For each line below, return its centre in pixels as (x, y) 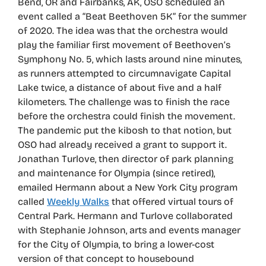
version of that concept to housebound (106, 259)
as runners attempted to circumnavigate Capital (124, 74)
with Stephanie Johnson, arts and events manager (129, 230)
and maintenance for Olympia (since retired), (116, 173)
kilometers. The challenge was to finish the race (124, 102)
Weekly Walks (78, 202)
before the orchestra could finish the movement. (126, 116)
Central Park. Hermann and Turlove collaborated (125, 216)
